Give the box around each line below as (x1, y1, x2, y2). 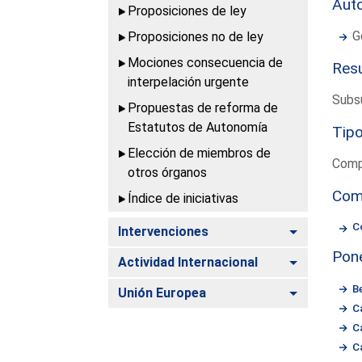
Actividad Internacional (118, 254, 259, 270)
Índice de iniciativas (128, 190, 239, 206)
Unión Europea (118, 284, 207, 301)
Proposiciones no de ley (128, 28, 264, 44)
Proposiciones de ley (128, 2, 247, 19)
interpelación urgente (128, 74, 250, 90)
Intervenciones (118, 223, 209, 239)
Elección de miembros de (128, 145, 271, 161)
